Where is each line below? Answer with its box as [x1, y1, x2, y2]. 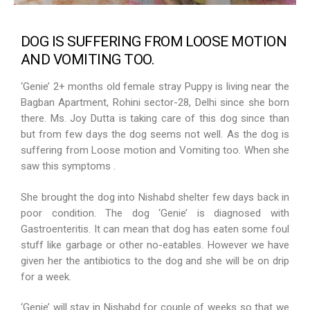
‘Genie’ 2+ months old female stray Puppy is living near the [21, 80, 289, 93]
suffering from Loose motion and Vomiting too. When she [21, 143, 289, 156]
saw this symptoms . [21, 159, 116, 172]
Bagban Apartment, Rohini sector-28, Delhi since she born [21, 95, 289, 109]
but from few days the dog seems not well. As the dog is [21, 127, 289, 140]
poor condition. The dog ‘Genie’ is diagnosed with [21, 207, 289, 220]
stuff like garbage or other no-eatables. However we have [21, 239, 289, 252]
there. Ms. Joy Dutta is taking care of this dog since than [21, 111, 289, 125]
